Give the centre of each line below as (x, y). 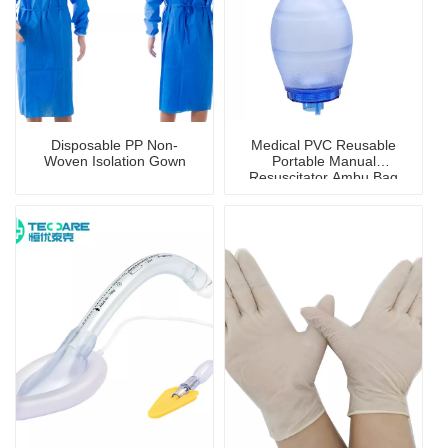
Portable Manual (323, 161)
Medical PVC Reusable (323, 145)
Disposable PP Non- (114, 145)
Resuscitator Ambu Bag (323, 177)
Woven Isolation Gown (114, 161)
